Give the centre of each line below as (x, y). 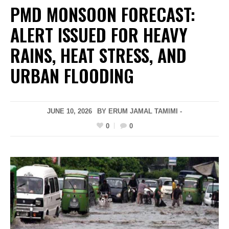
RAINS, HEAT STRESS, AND (98, 55)
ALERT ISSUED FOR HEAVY (99, 35)
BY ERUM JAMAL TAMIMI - (140, 111)
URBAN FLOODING (72, 76)
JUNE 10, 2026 (70, 111)
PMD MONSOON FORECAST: (103, 14)
